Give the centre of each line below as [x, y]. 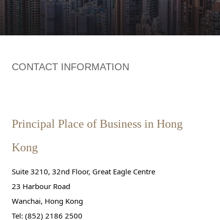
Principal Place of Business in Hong [97, 124]
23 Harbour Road [42, 186]
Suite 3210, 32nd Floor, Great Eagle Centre [84, 171]
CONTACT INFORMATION [70, 67]
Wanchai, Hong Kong [48, 201]
